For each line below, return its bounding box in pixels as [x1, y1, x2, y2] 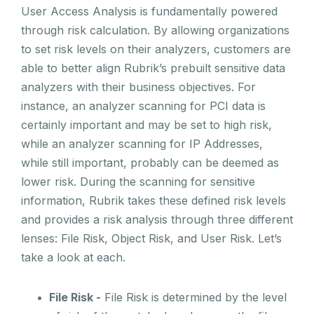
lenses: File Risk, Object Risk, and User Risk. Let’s [21, 231, 282, 246]
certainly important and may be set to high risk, [21, 118, 272, 132]
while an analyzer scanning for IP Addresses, [21, 137, 263, 151]
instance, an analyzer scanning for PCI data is [21, 99, 266, 114]
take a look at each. [21, 250, 125, 265]
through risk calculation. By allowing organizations [21, 23, 289, 38]
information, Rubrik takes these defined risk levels [21, 193, 286, 208]
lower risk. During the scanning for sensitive [21, 175, 255, 189]
